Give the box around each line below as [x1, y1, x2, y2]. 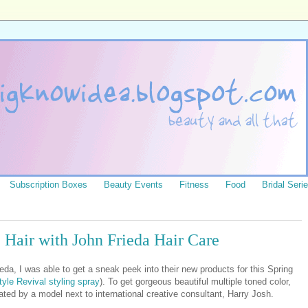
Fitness [179, 179, 209, 190]
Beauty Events [104, 179, 163, 190]
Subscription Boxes [10, 179, 87, 190]
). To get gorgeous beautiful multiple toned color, [100, 276, 291, 287]
